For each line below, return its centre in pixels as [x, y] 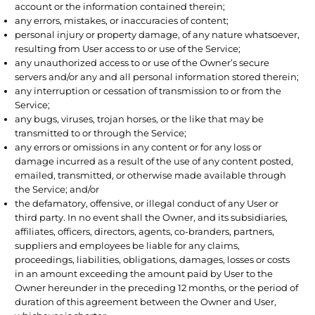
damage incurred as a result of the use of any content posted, [154, 161]
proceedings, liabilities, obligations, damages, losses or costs [153, 259]
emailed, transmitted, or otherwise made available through [151, 175]
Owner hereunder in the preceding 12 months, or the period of [157, 287]
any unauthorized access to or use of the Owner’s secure [142, 62]
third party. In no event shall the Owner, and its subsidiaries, [152, 217]
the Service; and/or [57, 189]
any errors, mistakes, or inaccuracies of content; [122, 20]
